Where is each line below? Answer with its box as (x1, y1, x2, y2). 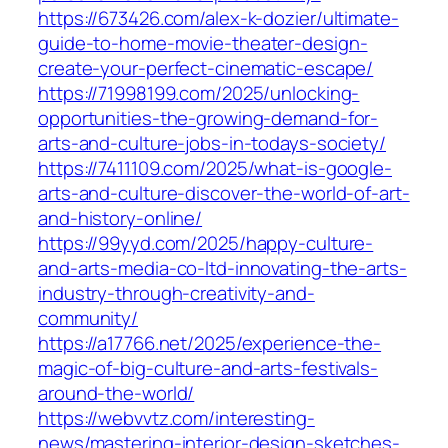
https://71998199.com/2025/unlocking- (38, 80, 360, 107)
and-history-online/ (38, 205, 203, 232)
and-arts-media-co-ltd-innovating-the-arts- (38, 255, 407, 282)
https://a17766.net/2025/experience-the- (38, 330, 382, 357)
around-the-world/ (38, 380, 195, 407)
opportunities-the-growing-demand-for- (38, 105, 379, 132)
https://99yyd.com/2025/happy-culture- (38, 230, 374, 257)
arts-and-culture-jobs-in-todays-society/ (38, 130, 386, 157)
